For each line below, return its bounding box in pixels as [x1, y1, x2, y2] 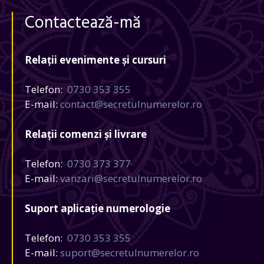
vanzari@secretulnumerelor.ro [60, 171, 202, 185]
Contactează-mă [25, 9, 141, 37]
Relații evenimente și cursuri [25, 52, 166, 67]
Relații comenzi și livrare [25, 127, 147, 141]
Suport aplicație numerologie [25, 201, 170, 215]
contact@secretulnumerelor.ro [60, 97, 202, 111]
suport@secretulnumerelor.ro [60, 246, 199, 259]
